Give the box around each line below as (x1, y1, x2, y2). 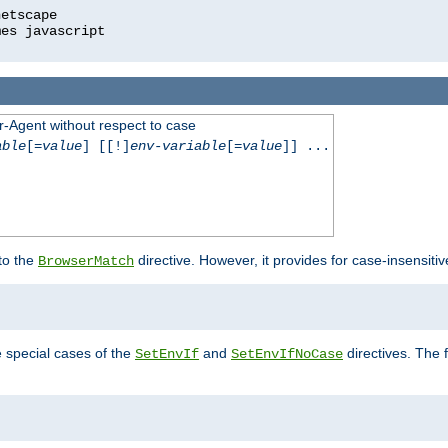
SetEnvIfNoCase (231, 346, 343, 363)
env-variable (129, 138, 226, 155)
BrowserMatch (38, 253, 134, 270)
